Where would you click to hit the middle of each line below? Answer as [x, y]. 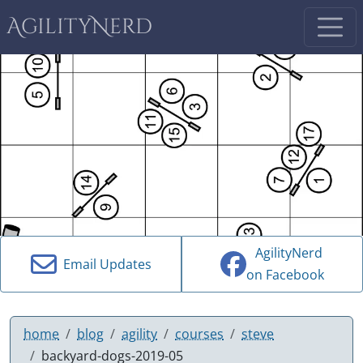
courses [199, 333]
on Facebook [285, 275]
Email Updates [104, 264]
